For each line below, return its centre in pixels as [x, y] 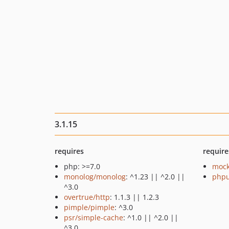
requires [69, 151]
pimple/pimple [89, 207]
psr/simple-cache [94, 217]
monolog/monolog [95, 177]
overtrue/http [87, 197]
